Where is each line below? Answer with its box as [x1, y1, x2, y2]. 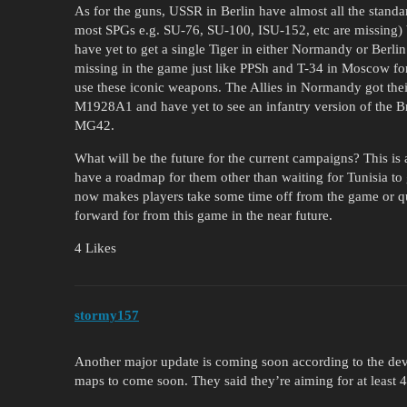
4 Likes [74, 240, 116, 255]
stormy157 [74, 308, 139, 323]
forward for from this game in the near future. [74, 207, 333, 223]
